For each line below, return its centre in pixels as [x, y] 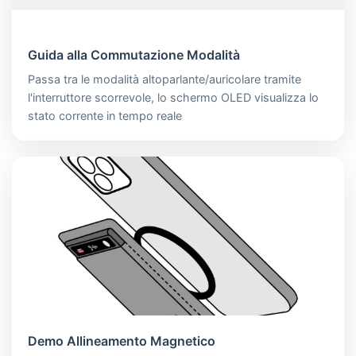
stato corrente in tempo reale [105, 115]
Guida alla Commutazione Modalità [134, 54]
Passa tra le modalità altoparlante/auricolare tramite [164, 79]
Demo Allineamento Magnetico [122, 341]
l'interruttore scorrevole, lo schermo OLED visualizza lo [173, 97]
